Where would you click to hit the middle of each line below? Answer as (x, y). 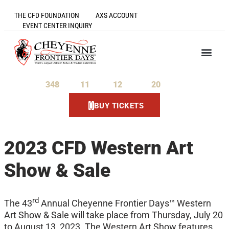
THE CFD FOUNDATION (47, 15)
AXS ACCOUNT (117, 15)
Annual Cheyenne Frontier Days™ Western (125, 203)
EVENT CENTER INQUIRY (57, 26)
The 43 (18, 203)
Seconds (173, 85)
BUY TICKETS (119, 106)
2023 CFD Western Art (99, 148)
